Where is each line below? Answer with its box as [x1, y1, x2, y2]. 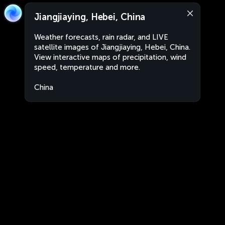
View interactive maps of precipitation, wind [34, 53, 186, 62]
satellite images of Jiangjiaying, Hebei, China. [34, 43, 190, 52]
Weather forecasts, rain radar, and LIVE [34, 33, 168, 42]
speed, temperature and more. [34, 63, 140, 72]
